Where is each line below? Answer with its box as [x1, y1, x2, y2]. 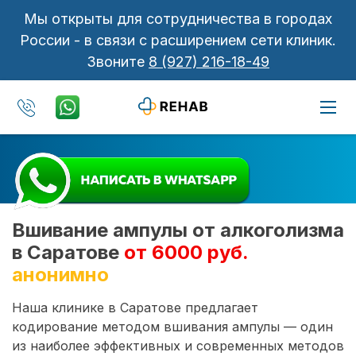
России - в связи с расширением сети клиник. [20, 32, 336, 48]
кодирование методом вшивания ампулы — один [12, 318, 333, 335]
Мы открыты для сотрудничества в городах [24, 10, 332, 27]
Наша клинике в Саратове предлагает [12, 299, 258, 315]
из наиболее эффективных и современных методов [12, 337, 344, 354]
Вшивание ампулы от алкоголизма [12, 218, 344, 242]
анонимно [12, 262, 109, 286]
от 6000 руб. [124, 240, 248, 264]
